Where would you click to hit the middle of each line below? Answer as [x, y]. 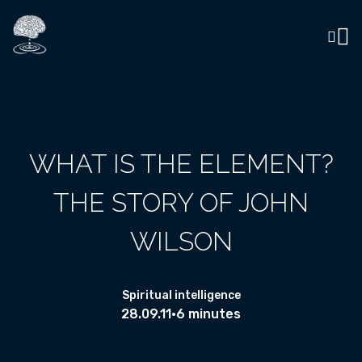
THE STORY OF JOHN [181, 202]
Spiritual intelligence [181, 295]
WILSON [181, 241]
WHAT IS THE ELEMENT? [181, 164]
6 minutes [208, 314]
